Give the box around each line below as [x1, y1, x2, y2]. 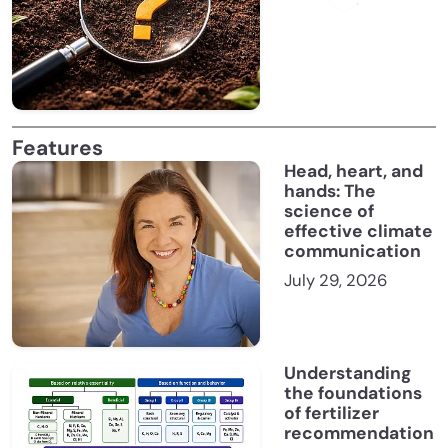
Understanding [284, 362, 411, 385]
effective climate [284, 220, 433, 243]
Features [12, 134, 103, 163]
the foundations [284, 382, 422, 405]
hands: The [284, 180, 376, 203]
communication [284, 240, 421, 263]
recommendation [284, 422, 434, 445]
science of [284, 200, 374, 223]
